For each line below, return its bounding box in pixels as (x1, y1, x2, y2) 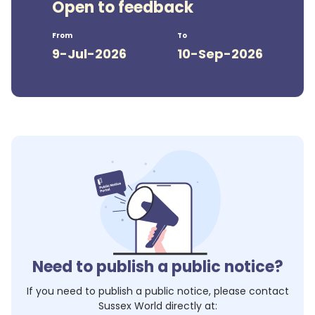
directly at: (162, 299, 217, 313)
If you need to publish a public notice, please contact (26, 284, 289, 298)
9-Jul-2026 (52, 45, 127, 63)
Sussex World (98, 299, 162, 313)
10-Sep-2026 (177, 45, 263, 63)
